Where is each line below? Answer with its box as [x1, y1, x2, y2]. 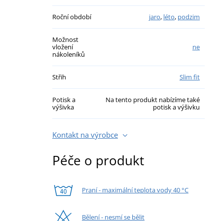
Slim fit [180, 72, 200, 81]
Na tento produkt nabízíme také [106, 95, 200, 104]
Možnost [52, 35, 78, 44]
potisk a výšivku [153, 102, 200, 111]
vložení [52, 42, 73, 51]
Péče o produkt [52, 151, 144, 169]
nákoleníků [52, 49, 85, 59]
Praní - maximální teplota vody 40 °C [82, 185, 188, 194]
